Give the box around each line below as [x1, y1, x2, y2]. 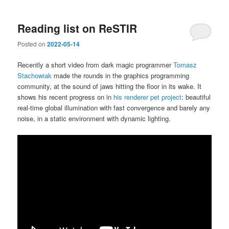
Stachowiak [17, 71, 52, 81]
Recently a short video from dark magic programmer [17, 60, 174, 70]
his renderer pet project [113, 92, 182, 102]
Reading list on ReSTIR [17, 20, 138, 36]
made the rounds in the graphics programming [52, 71, 190, 81]
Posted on [17, 39, 48, 49]
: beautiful [181, 92, 211, 102]
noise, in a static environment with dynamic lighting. [17, 113, 171, 124]
